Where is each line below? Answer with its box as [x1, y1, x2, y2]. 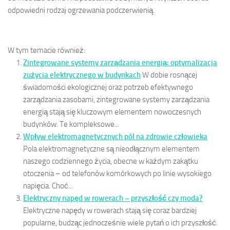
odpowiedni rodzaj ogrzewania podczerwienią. [8, 5, 155, 15]
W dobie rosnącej [142, 70, 197, 80]
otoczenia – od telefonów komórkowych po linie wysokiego [23, 168, 212, 178]
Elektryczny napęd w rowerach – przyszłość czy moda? [23, 193, 203, 203]
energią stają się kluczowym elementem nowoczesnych [23, 107, 201, 117]
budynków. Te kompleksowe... [23, 119, 119, 129]
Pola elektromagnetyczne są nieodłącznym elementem [23, 144, 200, 154]
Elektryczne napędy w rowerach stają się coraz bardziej [23, 205, 197, 215]
